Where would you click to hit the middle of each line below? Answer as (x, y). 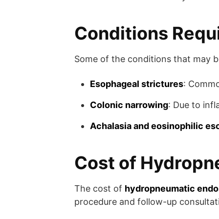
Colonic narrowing (129, 105)
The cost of (99, 188)
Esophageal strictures (137, 84)
